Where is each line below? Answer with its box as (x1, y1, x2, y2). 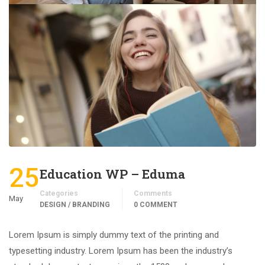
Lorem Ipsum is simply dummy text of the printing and (9, 230, 219, 241)
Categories (40, 189, 78, 198)
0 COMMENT (134, 201, 177, 209)
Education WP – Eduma (40, 166, 185, 183)
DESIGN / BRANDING (40, 201, 110, 209)
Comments (134, 189, 172, 198)
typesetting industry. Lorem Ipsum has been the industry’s (9, 245, 232, 257)
